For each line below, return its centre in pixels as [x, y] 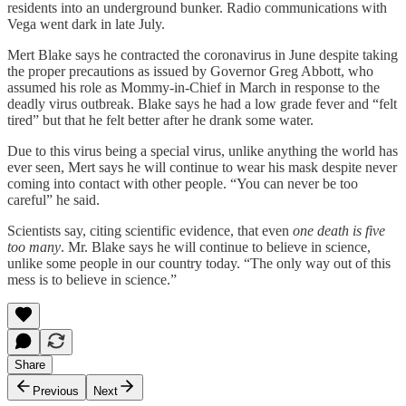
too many [34, 246]
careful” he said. [53, 199]
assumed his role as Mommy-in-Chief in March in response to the [193, 87]
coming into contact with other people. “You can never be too [183, 183]
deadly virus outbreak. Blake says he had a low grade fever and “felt [202, 103]
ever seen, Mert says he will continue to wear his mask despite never [202, 167]
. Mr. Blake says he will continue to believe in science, [216, 246]
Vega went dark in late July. [86, 24]
